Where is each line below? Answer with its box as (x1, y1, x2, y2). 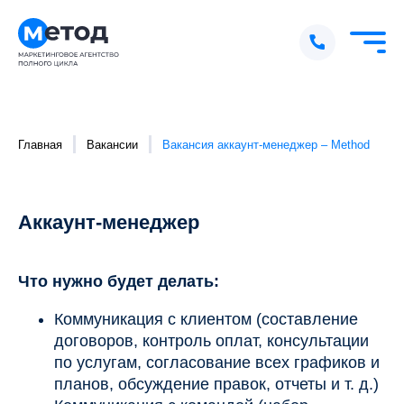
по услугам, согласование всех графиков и (54, 353, 380, 372)
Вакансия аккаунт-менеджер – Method (162, 137, 370, 151)
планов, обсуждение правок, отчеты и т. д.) (54, 375, 379, 394)
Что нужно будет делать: (18, 272, 219, 291)
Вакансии (87, 137, 138, 151)
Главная (18, 137, 62, 151)
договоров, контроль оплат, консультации (54, 332, 369, 351)
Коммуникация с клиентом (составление (54, 310, 358, 329)
